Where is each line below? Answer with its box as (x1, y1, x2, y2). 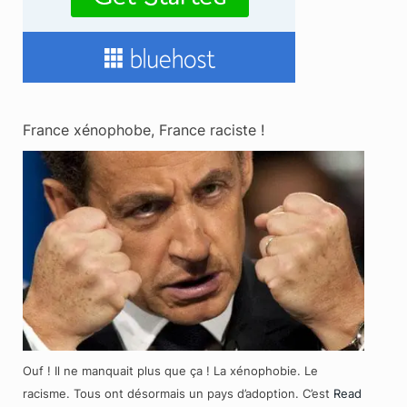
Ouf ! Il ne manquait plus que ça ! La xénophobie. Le (23, 362, 318, 378)
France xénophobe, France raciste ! (23, 120, 264, 139)
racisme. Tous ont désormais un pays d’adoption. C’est (23, 385, 333, 401)
